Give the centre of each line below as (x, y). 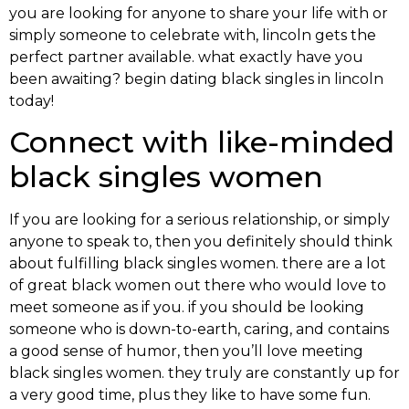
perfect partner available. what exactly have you (186, 57)
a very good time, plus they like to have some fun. (190, 395)
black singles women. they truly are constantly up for (204, 373)
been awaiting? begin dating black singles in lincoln (196, 79)
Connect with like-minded (202, 142)
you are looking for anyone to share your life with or (199, 13)
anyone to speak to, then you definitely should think (201, 242)
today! (31, 100)
